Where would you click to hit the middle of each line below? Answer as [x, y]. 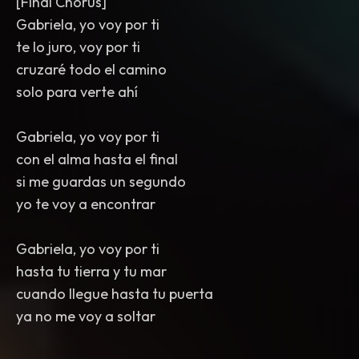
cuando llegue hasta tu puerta [115, 294]
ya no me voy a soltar [86, 316]
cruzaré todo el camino [91, 69]
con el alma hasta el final [97, 159]
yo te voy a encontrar [86, 204]
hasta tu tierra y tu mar [91, 271]
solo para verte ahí [77, 92]
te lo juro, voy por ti [78, 47]
